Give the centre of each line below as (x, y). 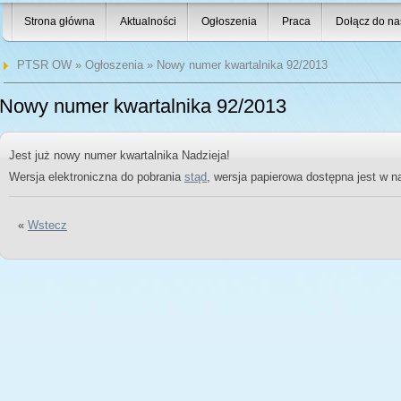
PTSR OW (44, 65)
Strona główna (60, 21)
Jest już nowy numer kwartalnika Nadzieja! (119, 155)
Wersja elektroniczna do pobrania (97, 177)
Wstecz (47, 225)
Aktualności (148, 21)
